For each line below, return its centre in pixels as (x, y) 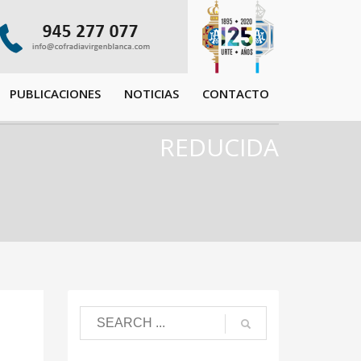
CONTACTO (236, 93)
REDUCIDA (219, 147)
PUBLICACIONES (56, 93)
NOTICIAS (152, 93)
